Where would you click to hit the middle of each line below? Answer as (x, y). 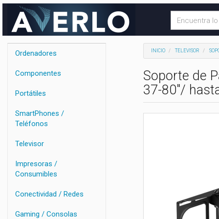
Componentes (38, 73)
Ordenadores (36, 53)
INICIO (158, 51)
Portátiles (31, 93)
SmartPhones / (40, 113)
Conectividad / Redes (49, 194)
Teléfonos (32, 124)
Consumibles (36, 174)
